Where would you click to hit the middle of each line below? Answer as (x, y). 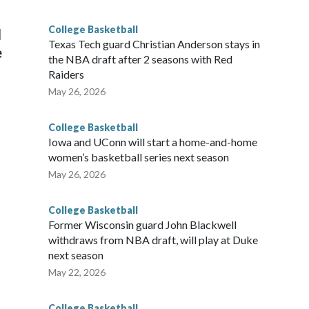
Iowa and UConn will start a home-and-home (153, 142)
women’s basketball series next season (139, 157)
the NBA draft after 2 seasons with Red (140, 59)
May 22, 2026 (77, 272)
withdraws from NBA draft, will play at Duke (153, 240)
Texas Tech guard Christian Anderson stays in (154, 44)
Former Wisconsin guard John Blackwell (142, 225)
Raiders (66, 74)
